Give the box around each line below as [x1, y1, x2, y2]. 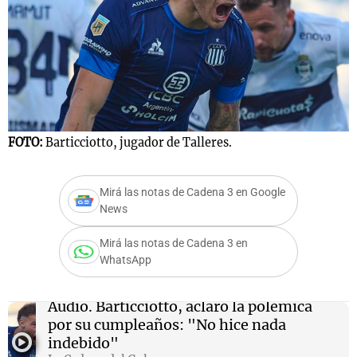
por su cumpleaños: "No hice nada [47, 315, 286, 334]
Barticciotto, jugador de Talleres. [45, 135, 232, 151]
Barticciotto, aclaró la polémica [92, 296, 312, 316]
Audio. [47, 296, 92, 316]
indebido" [47, 333, 119, 352]
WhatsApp [100, 253, 151, 268]
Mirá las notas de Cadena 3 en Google [100, 186, 285, 200]
